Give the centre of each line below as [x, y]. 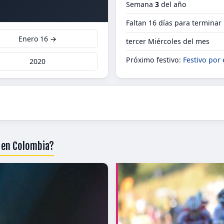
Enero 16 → [37, 39]
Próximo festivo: [154, 60]
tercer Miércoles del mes [168, 41]
